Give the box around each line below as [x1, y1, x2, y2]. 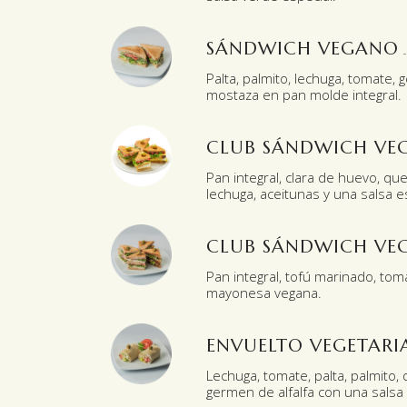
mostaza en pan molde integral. [206, 85, 402, 104]
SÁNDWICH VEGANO [206, 37, 399, 60]
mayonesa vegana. [206, 283, 322, 302]
